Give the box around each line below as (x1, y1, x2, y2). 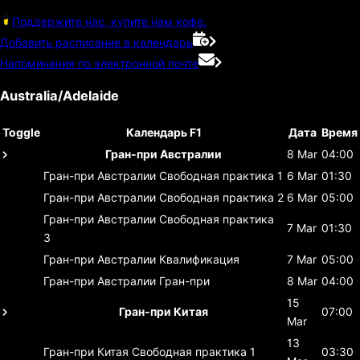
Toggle (2, 125, 40, 139)
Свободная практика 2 (159, 190, 284, 204)
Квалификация (159, 252, 239, 266)
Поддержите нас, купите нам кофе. (12, 14, 207, 28)
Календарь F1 (125, 125, 202, 139)
